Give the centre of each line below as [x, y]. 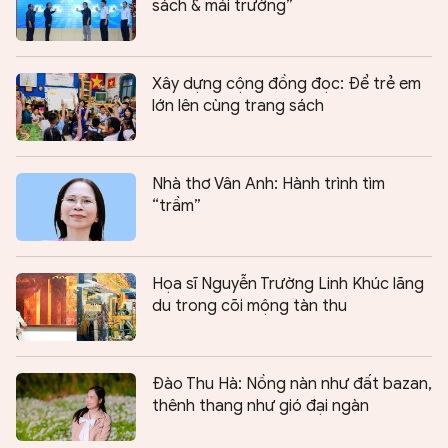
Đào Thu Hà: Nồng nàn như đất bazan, [292, 384]
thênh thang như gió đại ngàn [260, 406]
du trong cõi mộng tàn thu [249, 306]
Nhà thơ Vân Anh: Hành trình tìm [268, 184]
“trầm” [176, 206]
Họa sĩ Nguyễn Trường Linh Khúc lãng [288, 284]
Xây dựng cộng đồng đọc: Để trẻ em [286, 84]
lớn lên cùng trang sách [238, 106]
